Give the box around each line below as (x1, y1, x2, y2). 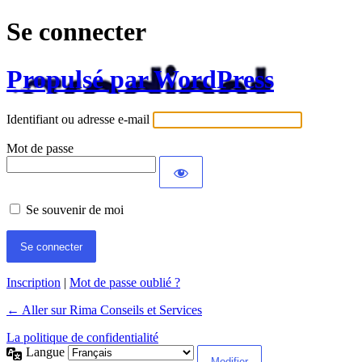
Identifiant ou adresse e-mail (6, 112, 149, 127)
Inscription (6, 276, 61, 290)
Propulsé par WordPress (6, 64, 274, 94)
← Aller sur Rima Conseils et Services (6, 303, 202, 318)
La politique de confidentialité (6, 330, 158, 345)
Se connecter (6, 17, 146, 47)
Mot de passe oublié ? (69, 276, 180, 290)
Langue (26, 345, 68, 360)
